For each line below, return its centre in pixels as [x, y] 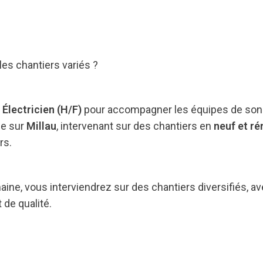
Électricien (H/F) [42, 109]
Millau [41, 126]
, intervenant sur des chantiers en [135, 126]
